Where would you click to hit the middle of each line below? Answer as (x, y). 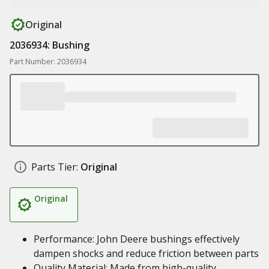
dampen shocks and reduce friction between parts (146, 253)
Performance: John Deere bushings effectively (137, 239)
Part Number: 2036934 (48, 62)
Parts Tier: (55, 167)
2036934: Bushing (50, 45)
